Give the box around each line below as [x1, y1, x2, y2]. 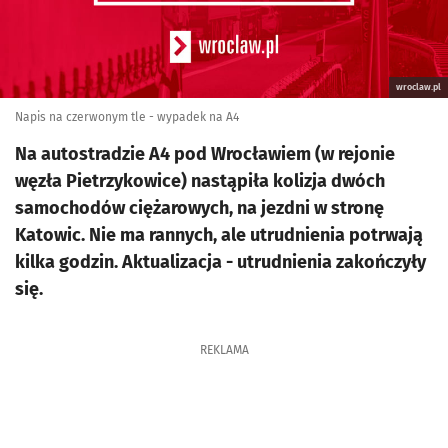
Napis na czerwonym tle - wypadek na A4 [15, 110, 239, 124]
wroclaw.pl [396, 82, 441, 92]
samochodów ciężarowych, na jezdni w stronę [15, 197, 384, 219]
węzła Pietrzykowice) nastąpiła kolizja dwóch [15, 170, 385, 192]
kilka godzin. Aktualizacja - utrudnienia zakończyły [15, 251, 426, 273]
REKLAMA [199, 343, 249, 357]
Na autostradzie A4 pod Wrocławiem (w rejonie [15, 143, 395, 165]
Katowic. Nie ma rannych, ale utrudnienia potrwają [15, 224, 423, 246]
